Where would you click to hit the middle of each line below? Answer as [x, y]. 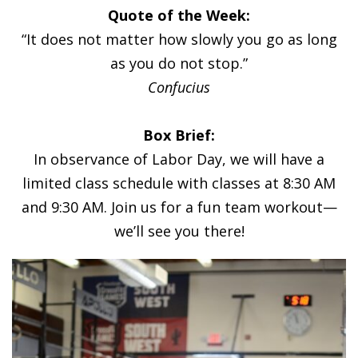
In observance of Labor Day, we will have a [179, 159]
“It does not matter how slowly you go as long [179, 39]
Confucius [179, 87]
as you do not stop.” [179, 63]
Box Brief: [179, 135]
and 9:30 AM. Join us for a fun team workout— [179, 207]
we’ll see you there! [179, 231]
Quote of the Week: [179, 15]
